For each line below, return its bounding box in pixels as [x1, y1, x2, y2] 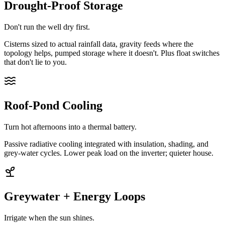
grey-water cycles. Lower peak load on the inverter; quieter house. [4, 149, 213, 158]
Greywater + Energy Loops [4, 190, 145, 203]
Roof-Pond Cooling [4, 99, 102, 113]
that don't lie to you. [4, 58, 67, 67]
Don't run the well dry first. [4, 23, 90, 32]
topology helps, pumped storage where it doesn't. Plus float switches [4, 49, 219, 58]
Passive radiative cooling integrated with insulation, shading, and [4, 140, 208, 149]
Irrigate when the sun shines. [4, 213, 94, 222]
